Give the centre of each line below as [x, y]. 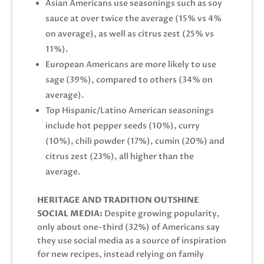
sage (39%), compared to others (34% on [129, 80]
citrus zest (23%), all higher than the [119, 156]
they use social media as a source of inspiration [131, 240]
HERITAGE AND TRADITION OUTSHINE [118, 200]
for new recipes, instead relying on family [120, 254]
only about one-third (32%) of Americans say [128, 227]
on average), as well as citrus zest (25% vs [129, 34]
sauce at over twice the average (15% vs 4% [133, 18]
